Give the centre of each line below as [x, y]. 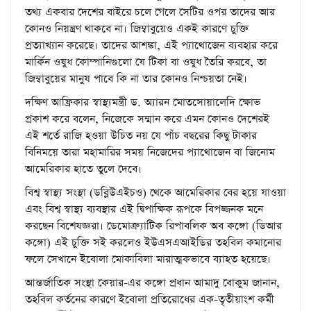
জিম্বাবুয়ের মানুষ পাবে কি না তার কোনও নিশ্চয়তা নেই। [136, 78]
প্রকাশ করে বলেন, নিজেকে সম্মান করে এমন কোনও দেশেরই [147, 119]
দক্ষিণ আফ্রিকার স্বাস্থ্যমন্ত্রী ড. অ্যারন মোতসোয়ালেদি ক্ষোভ [143, 102]
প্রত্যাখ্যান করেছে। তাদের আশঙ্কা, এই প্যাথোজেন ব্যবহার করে [151, 45]
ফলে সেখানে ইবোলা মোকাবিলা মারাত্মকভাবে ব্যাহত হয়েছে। [148, 259]
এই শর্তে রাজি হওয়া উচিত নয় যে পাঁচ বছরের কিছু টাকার [141, 135]
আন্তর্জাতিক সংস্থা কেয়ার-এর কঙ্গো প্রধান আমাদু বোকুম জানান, [152, 283]
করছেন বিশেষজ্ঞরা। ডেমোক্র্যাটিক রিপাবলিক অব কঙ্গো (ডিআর [153, 226]
